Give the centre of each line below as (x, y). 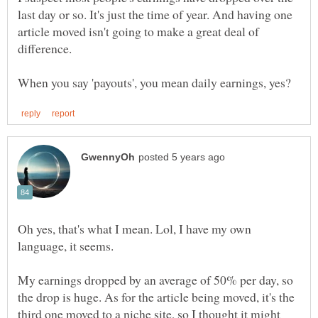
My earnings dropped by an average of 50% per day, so (155, 279)
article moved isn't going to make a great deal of (138, 31)
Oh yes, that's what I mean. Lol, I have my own (135, 228)
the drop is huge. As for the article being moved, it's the (156, 296)
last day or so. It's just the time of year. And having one (155, 14)
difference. (45, 48)
